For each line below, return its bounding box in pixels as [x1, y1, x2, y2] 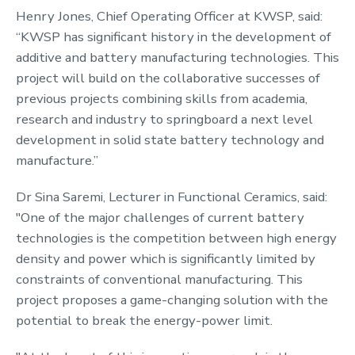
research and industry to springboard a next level [16, 109, 313, 128]
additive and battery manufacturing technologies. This [16, 48, 339, 67]
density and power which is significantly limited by [16, 249, 315, 268]
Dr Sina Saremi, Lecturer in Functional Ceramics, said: [16, 187, 327, 206]
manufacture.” [16, 151, 98, 170]
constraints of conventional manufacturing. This [16, 269, 303, 288]
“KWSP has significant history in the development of [16, 27, 331, 46]
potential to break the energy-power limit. [16, 311, 273, 330]
